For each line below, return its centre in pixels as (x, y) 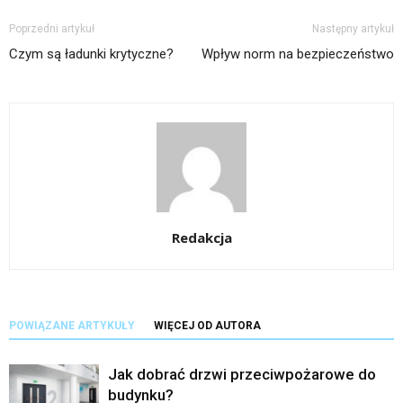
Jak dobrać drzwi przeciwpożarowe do (242, 374)
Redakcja (201, 237)
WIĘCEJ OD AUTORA (207, 325)
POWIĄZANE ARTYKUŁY (72, 325)
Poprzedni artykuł (52, 28)
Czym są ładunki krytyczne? (91, 54)
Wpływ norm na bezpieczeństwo (298, 54)
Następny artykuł (353, 28)
